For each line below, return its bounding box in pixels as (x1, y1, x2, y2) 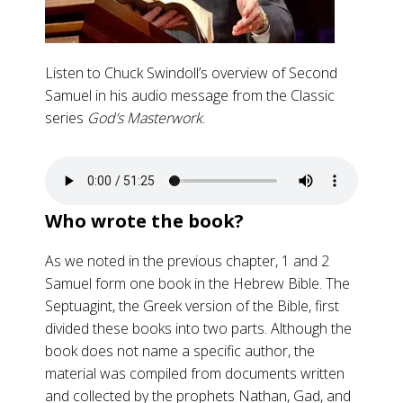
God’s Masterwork (87, 108, 202, 128)
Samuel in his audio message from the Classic (45, 85, 335, 105)
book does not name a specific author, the (45, 341, 315, 361)
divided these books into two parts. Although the (45, 318, 352, 338)
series (45, 108, 87, 128)
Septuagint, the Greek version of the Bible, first (45, 296, 339, 316)
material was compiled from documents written (45, 363, 345, 383)
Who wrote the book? (45, 209, 244, 233)
